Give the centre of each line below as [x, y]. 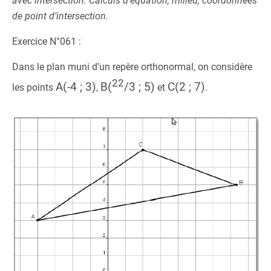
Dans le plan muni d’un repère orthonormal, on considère [132, 67]
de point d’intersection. [60, 16]
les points [34, 88]
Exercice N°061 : [47, 41]
